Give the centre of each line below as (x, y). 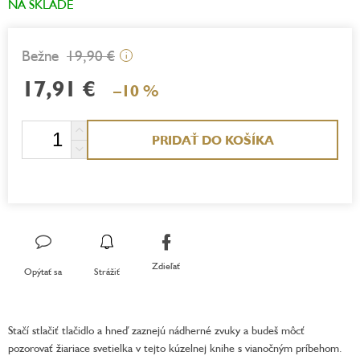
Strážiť (107, 271)
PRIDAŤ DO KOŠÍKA (213, 139)
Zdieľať (166, 266)
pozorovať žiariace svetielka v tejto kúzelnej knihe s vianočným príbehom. (175, 347)
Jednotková (46, 126)
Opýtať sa (43, 271)
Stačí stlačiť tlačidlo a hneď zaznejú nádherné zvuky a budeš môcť (156, 329)
